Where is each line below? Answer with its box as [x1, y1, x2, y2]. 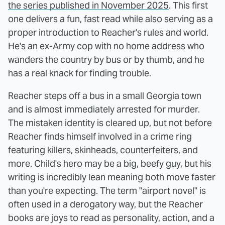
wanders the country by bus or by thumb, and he [8, 53, 204, 65]
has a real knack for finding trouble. [8, 67, 151, 79]
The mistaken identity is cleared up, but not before [8, 117, 212, 129]
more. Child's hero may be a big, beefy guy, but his [8, 157, 211, 169]
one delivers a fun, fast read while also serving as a [8, 13, 213, 25]
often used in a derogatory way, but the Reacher [8, 198, 203, 210]
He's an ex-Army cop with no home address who [8, 40, 204, 52]
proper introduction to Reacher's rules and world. [8, 26, 208, 38]
